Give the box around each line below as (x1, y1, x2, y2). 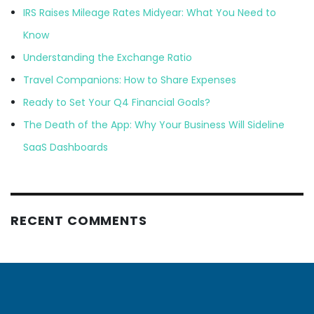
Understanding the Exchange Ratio (22, 50, 192, 64)
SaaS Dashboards (22, 139, 108, 154)
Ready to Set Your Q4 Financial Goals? (22, 95, 210, 109)
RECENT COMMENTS (11, 212, 147, 230)
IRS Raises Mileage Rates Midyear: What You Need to (22, 5, 276, 20)
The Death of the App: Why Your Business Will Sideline (22, 117, 285, 132)
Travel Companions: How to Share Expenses (22, 72, 236, 87)
